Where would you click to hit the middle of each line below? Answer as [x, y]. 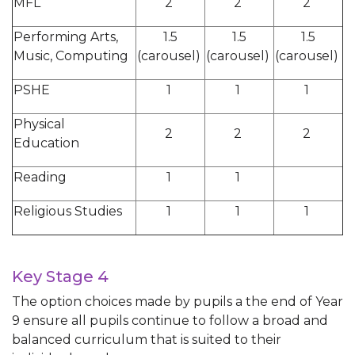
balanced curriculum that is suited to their [147, 340]
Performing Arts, [66, 37]
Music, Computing [73, 56]
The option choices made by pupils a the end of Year [177, 302]
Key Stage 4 [62, 277]
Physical [39, 124]
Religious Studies [69, 211]
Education [48, 143]
